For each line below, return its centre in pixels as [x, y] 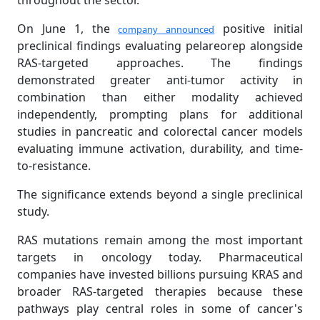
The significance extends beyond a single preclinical [160, 195]
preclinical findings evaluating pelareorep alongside [160, 46]
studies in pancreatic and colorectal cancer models [160, 132]
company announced [166, 30]
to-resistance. [54, 166]
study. [33, 212]
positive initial [259, 29]
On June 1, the [68, 29]
